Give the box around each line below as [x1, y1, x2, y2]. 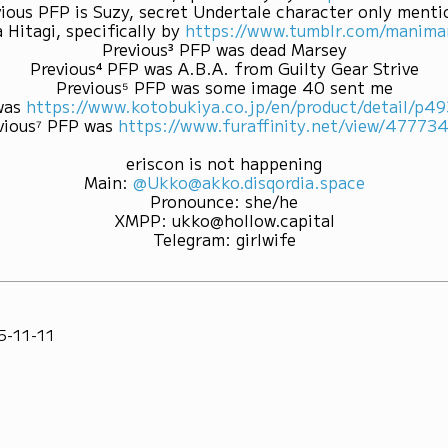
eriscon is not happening [126, 150, 322, 175]
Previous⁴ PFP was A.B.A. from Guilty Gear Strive [29, 55, 419, 80]
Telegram [152, 226, 225, 251]
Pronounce [150, 188, 234, 213]
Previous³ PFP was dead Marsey [101, 36, 347, 61]
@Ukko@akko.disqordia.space [132, 169, 365, 194]
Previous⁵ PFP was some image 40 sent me [55, 74, 393, 99]
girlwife [235, 226, 296, 251]
